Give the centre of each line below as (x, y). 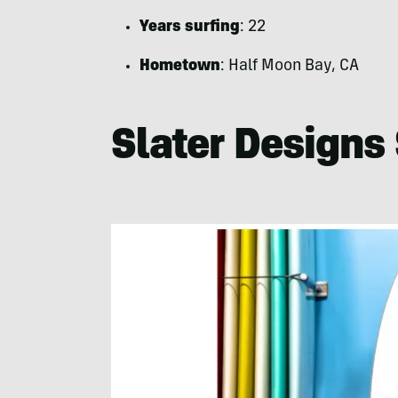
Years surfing (189, 28)
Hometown (179, 67)
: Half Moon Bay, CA (289, 67)
